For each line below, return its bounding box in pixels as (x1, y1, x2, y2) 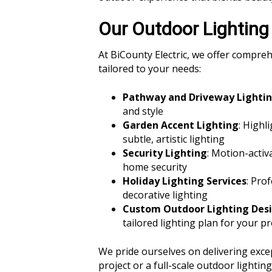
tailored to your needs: (98, 62, 201, 75)
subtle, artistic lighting (123, 132, 225, 146)
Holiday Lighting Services (123, 174, 246, 188)
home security (123, 160, 187, 174)
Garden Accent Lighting (123, 118, 239, 132)
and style (123, 104, 163, 118)
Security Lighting (123, 146, 207, 160)
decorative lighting (123, 188, 208, 202)
